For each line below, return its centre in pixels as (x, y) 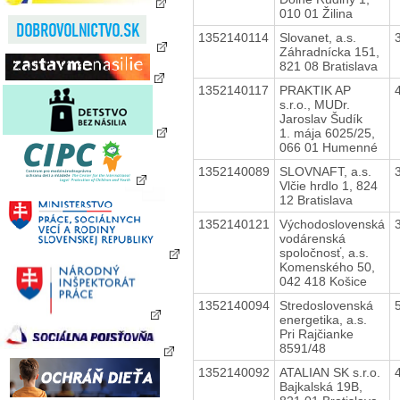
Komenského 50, (327, 267)
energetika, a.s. (323, 319)
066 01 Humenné (328, 147)
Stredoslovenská (326, 305)
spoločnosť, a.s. (324, 252)
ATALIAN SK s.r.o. (329, 372)
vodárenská (312, 238)
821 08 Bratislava (328, 66)
